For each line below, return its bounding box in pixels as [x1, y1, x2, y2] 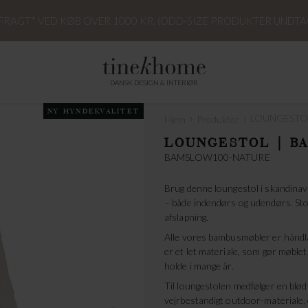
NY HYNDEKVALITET [47, 107, 140, 115]
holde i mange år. [164, 259, 234, 272]
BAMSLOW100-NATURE [164, 151, 270, 163]
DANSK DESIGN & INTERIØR [110, 78, 198, 87]
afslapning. [164, 210, 209, 223]
